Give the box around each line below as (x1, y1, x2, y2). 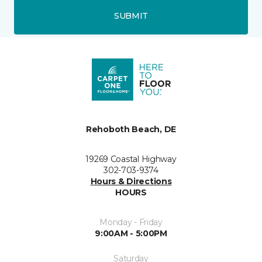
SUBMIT (113, 10, 149, 21)
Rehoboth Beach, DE (86, 124, 176, 135)
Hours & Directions (90, 176, 172, 187)
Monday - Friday (99, 217, 163, 227)
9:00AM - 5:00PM (95, 228, 167, 239)
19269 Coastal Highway (85, 154, 177, 164)
